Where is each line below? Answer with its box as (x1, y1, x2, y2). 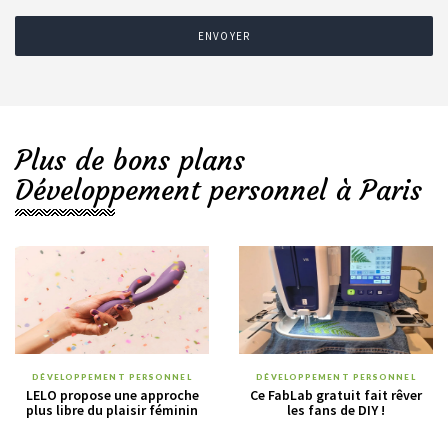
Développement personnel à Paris (15, 173, 422, 209)
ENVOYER (198, 28, 250, 43)
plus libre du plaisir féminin (26, 401, 198, 420)
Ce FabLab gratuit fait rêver (250, 386, 422, 405)
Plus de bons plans (15, 143, 245, 179)
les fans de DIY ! (287, 401, 385, 420)
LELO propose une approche (25, 386, 199, 405)
